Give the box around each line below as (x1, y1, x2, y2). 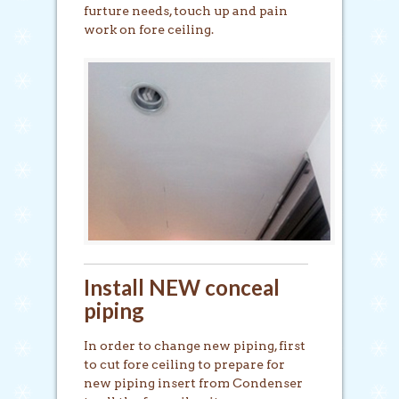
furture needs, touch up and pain (84, 3, 288, 18)
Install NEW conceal (84, 273, 280, 300)
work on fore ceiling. (84, 21, 214, 37)
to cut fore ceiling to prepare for (84, 356, 285, 371)
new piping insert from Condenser (84, 375, 303, 390)
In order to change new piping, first (84, 338, 305, 353)
